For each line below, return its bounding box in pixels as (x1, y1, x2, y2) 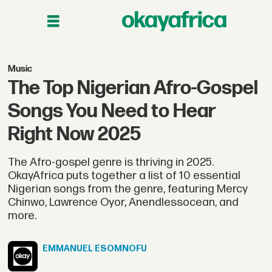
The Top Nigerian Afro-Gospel (8, 76, 259, 100)
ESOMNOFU (94, 243, 147, 254)
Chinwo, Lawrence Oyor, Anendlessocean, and (8, 195, 239, 209)
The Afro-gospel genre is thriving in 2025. (8, 155, 214, 169)
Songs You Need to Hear (8, 99, 216, 123)
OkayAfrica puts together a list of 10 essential (8, 168, 241, 183)
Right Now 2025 (8, 122, 141, 146)
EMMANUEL (42, 243, 93, 254)
